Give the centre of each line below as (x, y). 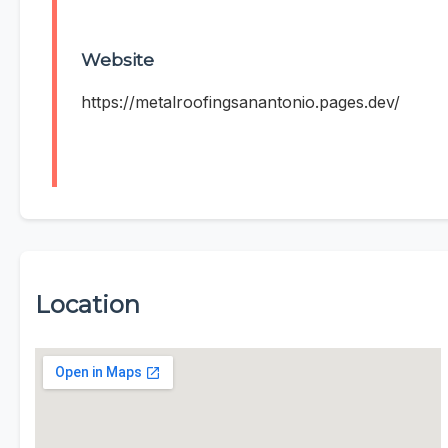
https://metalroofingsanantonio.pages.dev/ (240, 102)
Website (117, 60)
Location (87, 305)
